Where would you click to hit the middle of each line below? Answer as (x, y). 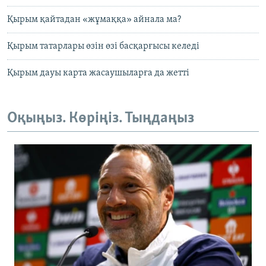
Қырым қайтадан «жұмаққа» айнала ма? (94, 20)
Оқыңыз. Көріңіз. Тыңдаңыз (101, 119)
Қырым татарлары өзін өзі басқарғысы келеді (103, 47)
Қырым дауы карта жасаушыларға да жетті (98, 73)
